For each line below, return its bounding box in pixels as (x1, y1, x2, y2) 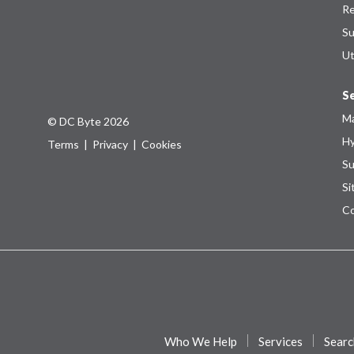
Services (258, 333, 303, 348)
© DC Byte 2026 (47, 114, 129, 128)
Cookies (141, 137, 182, 151)
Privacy (92, 137, 128, 151)
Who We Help (164, 333, 238, 348)
